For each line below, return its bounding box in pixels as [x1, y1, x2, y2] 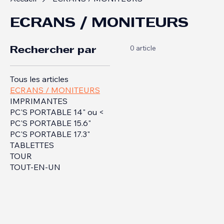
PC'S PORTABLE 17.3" [10, 139, 90, 149]
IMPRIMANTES [10, 106, 67, 116]
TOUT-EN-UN [10, 172, 60, 182]
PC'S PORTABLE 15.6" [10, 128, 91, 138]
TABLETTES [10, 150, 54, 160]
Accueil [10, 3, 36, 13]
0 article [130, 53, 156, 62]
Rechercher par [10, 56, 96, 65]
